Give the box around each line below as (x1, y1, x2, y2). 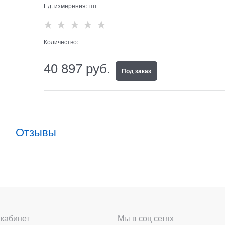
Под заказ (121, 66, 151, 75)
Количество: (43, 37, 78, 46)
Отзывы (16, 123, 56, 139)
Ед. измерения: (43, 1, 87, 10)
